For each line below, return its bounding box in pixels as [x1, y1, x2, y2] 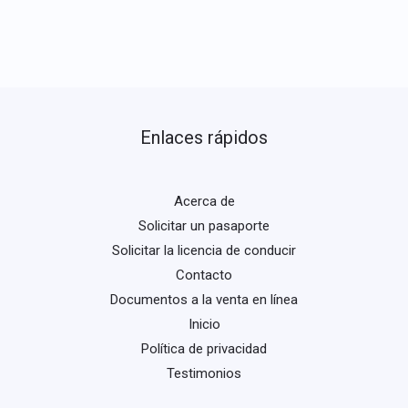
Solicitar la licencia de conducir [112, 242, 296, 260]
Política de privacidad [141, 341, 267, 358]
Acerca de [173, 193, 235, 210]
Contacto [176, 267, 232, 284]
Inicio [188, 316, 220, 333]
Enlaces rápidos [140, 127, 268, 149]
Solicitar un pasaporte [138, 218, 270, 235]
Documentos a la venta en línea [110, 291, 298, 309]
